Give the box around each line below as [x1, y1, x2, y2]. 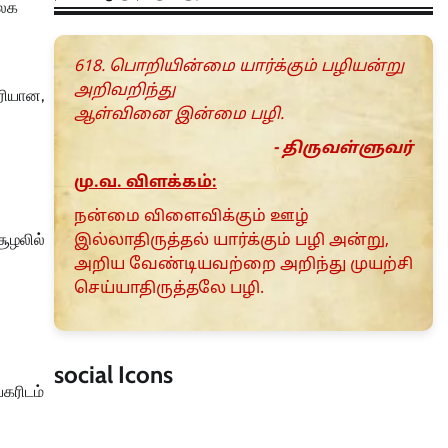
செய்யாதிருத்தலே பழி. [73, 279, 264, 300]
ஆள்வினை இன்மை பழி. [73, 105, 284, 126]
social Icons [53, 360, 173, 390]
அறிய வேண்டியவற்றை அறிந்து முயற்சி [73, 255, 413, 276]
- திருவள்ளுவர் [273, 139, 413, 160]
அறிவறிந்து [73, 81, 175, 102]
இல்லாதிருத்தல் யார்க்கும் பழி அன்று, [73, 231, 389, 252]
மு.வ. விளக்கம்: [73, 173, 217, 194]
